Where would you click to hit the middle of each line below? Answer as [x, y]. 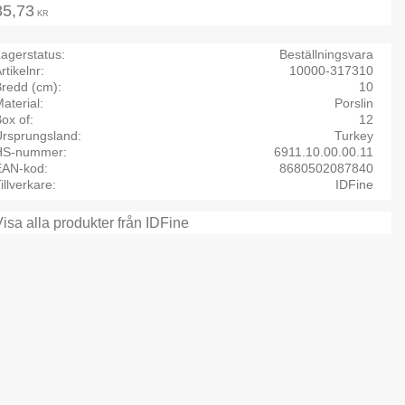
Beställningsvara [326, 54]
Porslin [353, 103]
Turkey [353, 135]
